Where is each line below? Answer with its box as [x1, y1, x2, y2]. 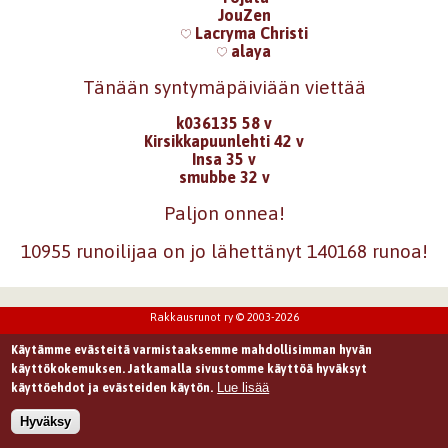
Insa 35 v [192, 150, 256, 169]
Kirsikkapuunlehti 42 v [144, 132, 304, 151]
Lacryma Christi [190, 24, 308, 43]
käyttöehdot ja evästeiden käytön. [11, 380, 214, 395]
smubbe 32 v [178, 168, 270, 187]
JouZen [217, 6, 271, 25]
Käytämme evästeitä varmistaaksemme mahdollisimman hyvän [11, 342, 373, 357]
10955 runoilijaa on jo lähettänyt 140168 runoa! [20, 239, 428, 262]
